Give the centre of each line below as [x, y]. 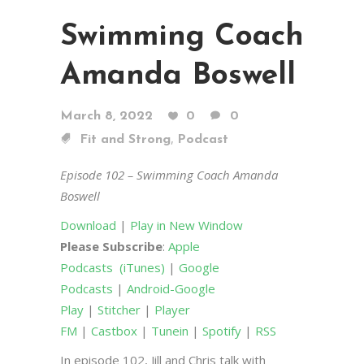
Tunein [170, 330]
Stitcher [119, 309]
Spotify [222, 330]
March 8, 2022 [106, 116]
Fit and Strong [125, 139]
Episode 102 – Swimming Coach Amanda [169, 174]
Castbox [114, 330]
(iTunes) [142, 267]
